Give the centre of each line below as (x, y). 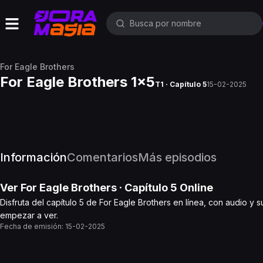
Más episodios (177, 157)
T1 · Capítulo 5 (181, 84)
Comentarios (102, 157)
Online (195, 188)
